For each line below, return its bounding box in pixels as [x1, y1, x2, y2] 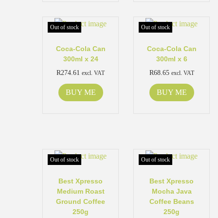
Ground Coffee [56, 197, 106, 205]
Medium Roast [56, 187, 105, 195]
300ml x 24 [63, 54, 98, 63]
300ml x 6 [156, 54, 187, 63]
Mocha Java [151, 187, 192, 195]
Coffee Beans [149, 197, 194, 205]
